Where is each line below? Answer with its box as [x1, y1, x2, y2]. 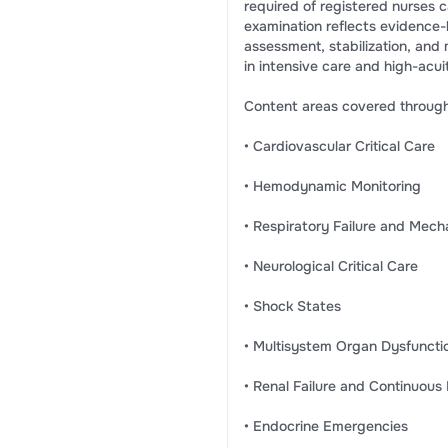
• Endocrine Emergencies [243, 417, 408, 435]
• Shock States [243, 297, 341, 315]
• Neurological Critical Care [243, 257, 418, 275]
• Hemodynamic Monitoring [243, 177, 421, 195]
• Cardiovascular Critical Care [243, 137, 435, 155]
